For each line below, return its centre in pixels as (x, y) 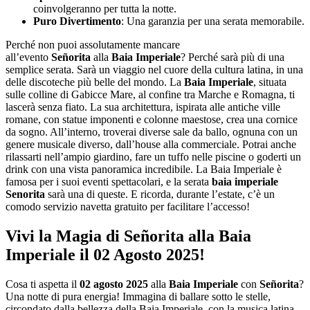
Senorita (25, 194)
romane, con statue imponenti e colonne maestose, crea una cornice (152, 119)
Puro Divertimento (77, 21)
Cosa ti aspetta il (43, 284)
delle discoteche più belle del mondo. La (95, 82)
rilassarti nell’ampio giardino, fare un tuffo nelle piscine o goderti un (153, 156)
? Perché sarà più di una (232, 57)
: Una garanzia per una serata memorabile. (213, 21)
